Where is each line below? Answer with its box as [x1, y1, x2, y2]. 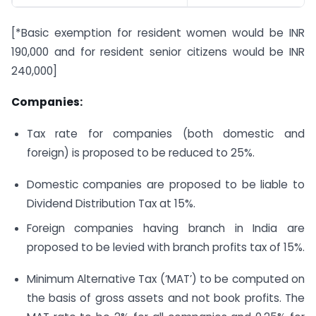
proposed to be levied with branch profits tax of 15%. [26, 239, 305, 255]
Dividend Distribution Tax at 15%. [26, 196, 195, 212]
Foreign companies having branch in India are [26, 220, 305, 236]
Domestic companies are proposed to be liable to [26, 177, 305, 193]
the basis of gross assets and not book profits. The [26, 290, 305, 305]
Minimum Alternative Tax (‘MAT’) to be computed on [26, 271, 305, 286]
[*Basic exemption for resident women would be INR [11, 25, 305, 40]
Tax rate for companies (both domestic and [26, 126, 305, 142]
